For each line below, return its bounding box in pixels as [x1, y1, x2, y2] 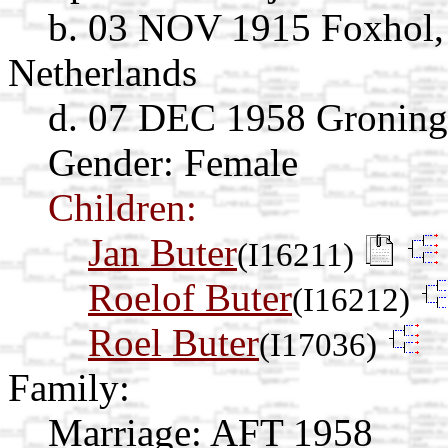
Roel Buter [88, 320, 259, 364]
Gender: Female [48, 140, 298, 184]
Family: [8, 365, 130, 409]
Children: [48, 185, 197, 229]
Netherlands [8, 50, 197, 94]
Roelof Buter [88, 275, 292, 319]
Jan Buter [88, 230, 237, 274]
